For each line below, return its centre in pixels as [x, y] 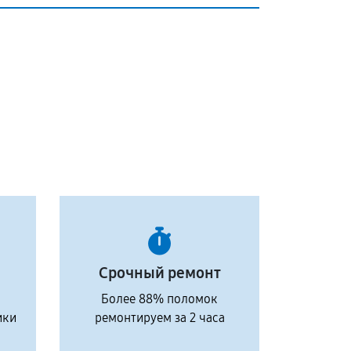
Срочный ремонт [159, 273]
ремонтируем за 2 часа [159, 318]
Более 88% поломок [159, 299]
